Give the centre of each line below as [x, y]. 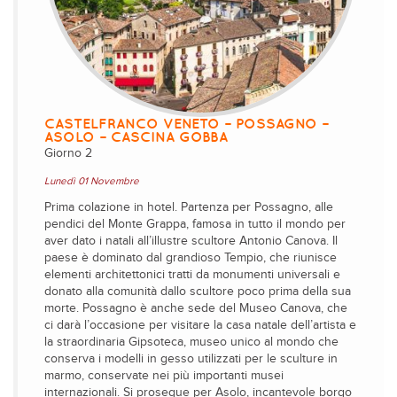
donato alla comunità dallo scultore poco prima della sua [198, 292]
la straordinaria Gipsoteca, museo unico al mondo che [191, 342]
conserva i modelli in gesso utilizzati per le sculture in [191, 359]
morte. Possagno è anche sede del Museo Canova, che [196, 308]
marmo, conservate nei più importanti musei [164, 376]
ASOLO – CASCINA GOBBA [136, 136]
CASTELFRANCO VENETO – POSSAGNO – [187, 123]
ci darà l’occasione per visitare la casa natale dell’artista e [200, 325]
